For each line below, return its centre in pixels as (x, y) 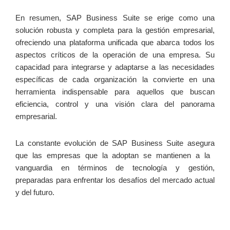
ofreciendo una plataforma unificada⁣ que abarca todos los (115, 43)
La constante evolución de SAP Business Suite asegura (115, 143)
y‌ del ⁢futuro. (35, 193)
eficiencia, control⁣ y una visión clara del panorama (115, 104)
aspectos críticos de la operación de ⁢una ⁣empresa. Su (115, 55)
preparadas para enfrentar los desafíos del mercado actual (115, 180)
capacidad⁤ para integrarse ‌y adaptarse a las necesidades (115, 67)
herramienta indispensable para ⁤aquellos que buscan (115, 92)
